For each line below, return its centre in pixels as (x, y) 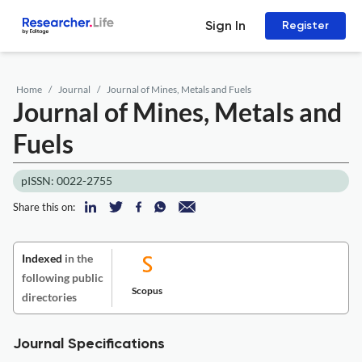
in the (78, 258)
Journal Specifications (89, 344)
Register (305, 25)
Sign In (225, 25)
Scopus (147, 290)
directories (49, 297)
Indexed (42, 258)
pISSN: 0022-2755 (67, 181)
